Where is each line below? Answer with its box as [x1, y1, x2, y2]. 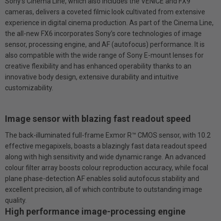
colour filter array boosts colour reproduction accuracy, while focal [5, 163, 208, 172]
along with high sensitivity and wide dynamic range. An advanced [5, 152, 206, 161]
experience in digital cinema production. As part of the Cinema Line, [5, 18, 214, 27]
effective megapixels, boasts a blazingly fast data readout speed [5, 142, 207, 150]
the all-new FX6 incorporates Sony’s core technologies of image [5, 29, 202, 37]
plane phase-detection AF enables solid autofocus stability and [5, 174, 199, 183]
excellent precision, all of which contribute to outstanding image [5, 185, 202, 193]
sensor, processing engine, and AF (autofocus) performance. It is [5, 40, 205, 48]
